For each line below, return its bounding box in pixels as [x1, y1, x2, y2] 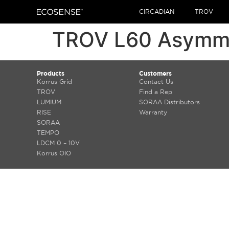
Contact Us [139, 78, 173, 85]
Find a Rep [139, 88, 172, 95]
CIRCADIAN [139, 8, 174, 15]
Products [37, 70, 64, 77]
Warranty [139, 109, 167, 116]
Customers [139, 70, 172, 77]
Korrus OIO [37, 150, 71, 156]
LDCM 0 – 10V [37, 140, 80, 146]
